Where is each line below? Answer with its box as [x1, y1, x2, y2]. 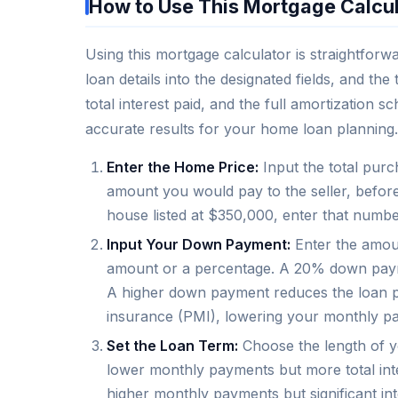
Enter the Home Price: [107, 157, 259, 176]
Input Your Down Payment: [107, 235, 291, 253]
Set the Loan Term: [107, 337, 238, 355]
